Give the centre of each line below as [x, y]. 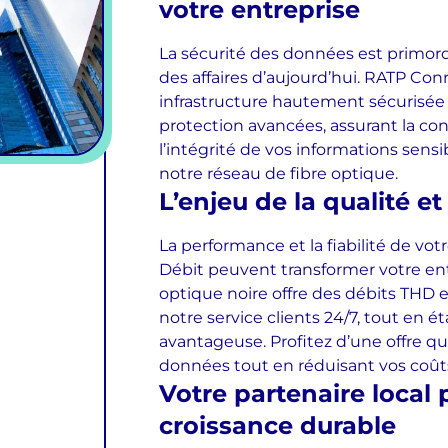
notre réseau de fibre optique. [278, 173]
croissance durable [277, 425]
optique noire [213, 293]
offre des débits [334, 293]
